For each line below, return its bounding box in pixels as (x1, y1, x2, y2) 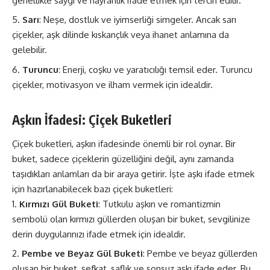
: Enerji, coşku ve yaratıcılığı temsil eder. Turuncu (58, 63, 253, 75)
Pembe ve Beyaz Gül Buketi (22, 248, 143, 259)
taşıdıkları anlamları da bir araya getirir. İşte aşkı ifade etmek (12, 168, 254, 180)
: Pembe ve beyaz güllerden (143, 248, 257, 259)
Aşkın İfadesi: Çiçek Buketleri (12, 111, 172, 128)
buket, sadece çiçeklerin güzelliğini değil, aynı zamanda (12, 152, 234, 165)
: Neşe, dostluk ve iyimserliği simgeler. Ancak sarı (39, 14, 236, 25)
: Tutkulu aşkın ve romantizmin (98, 198, 221, 210)
